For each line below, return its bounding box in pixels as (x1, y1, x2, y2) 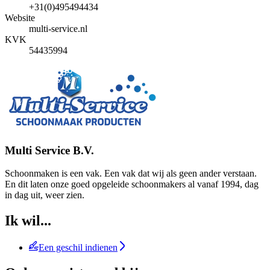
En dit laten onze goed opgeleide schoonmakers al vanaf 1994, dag (5, 179, 259, 190)
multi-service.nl (29, 23, 87, 34)
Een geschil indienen (39, 242, 118, 253)
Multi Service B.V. (5, 143, 94, 157)
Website (5, 12, 35, 23)
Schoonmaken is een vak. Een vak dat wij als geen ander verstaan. (5, 168, 257, 179)
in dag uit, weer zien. (5, 190, 84, 201)
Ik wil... (5, 213, 51, 229)
